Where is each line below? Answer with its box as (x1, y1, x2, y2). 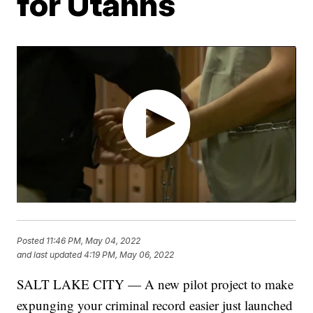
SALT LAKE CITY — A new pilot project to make (17, 275, 294, 293)
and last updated (17, 249, 82, 261)
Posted (17, 235, 47, 247)
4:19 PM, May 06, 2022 (84, 249, 175, 261)
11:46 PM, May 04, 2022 (46, 235, 141, 247)
